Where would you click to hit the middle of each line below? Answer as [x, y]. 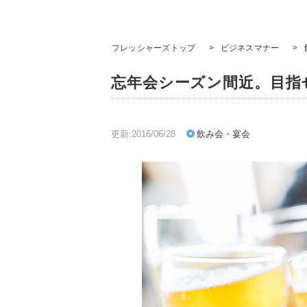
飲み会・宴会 [223, 134]
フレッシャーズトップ [154, 48]
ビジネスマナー [250, 48]
